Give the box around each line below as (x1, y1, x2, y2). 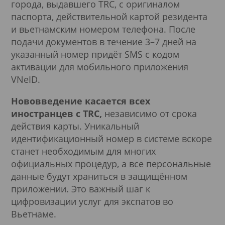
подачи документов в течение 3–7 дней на (11, 35, 196, 48)
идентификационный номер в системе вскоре (11, 132, 212, 145)
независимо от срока (102, 107, 197, 120)
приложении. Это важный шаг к (11, 182, 150, 195)
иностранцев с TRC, (11, 107, 102, 120)
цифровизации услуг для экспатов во (11, 195, 173, 207)
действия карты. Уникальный (11, 120, 139, 132)
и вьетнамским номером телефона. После (11, 23, 195, 35)
